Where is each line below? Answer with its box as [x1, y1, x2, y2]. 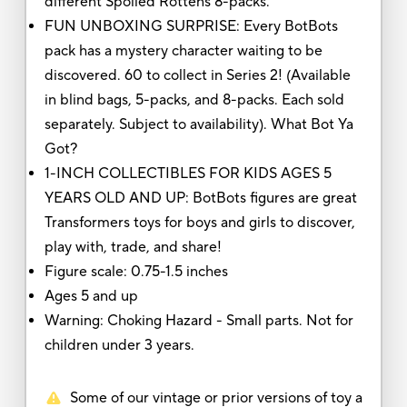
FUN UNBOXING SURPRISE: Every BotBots [44, 16, 338, 35]
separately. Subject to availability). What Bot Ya [44, 114, 353, 134]
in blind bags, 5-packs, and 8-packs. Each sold [44, 90, 344, 109]
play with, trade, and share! [44, 237, 225, 256]
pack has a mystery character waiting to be [44, 41, 323, 60]
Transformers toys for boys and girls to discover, [44, 213, 355, 232]
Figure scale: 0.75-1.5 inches [44, 262, 232, 281]
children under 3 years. [44, 335, 194, 354]
